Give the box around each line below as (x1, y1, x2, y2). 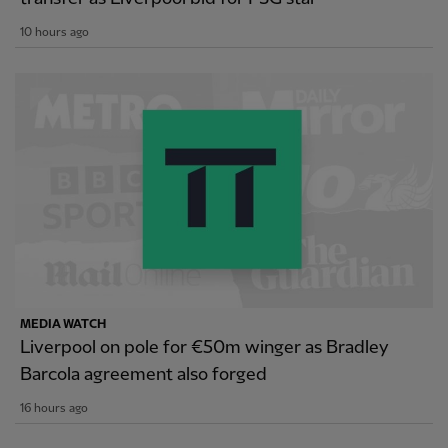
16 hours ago (20, 402, 88, 416)
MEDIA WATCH (20, 318, 106, 332)
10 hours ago (20, 26, 89, 40)
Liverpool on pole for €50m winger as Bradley (20, 338, 389, 358)
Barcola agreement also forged (20, 365, 267, 385)
